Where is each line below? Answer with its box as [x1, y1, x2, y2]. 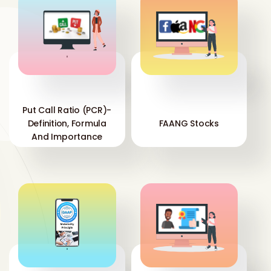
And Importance [31, 130, 103, 143]
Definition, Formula [27, 117, 106, 129]
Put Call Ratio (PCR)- [22, 103, 112, 116]
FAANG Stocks [158, 117, 219, 129]
